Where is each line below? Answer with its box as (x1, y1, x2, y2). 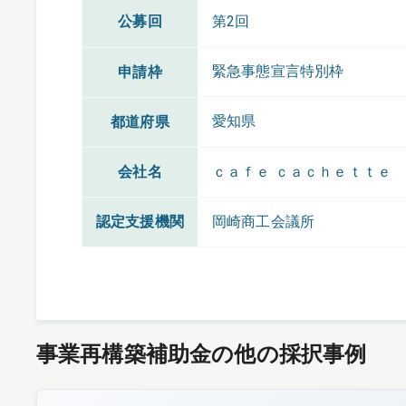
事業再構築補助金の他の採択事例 (36, 341, 367, 367)
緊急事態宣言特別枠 (212, 62, 344, 80)
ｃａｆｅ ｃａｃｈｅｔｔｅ (212, 162, 391, 180)
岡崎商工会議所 (212, 212, 315, 230)
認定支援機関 (96, 212, 184, 230)
